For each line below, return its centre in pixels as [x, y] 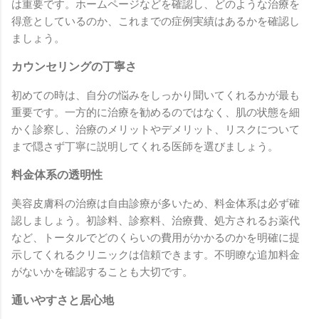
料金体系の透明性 [57, 175]
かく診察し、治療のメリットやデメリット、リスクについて [156, 130]
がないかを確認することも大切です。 [102, 272]
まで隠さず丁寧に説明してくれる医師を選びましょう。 [145, 147]
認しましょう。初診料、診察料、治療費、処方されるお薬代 [156, 221]
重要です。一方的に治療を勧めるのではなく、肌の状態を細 [156, 113]
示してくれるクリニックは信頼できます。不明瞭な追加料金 [156, 255]
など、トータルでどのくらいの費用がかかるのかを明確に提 [156, 238]
